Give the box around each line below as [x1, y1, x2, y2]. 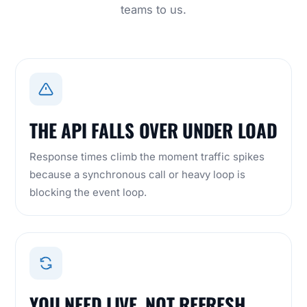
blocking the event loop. [29, 186, 147, 199]
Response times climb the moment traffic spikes [29, 150, 265, 164]
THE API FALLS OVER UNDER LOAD [29, 116, 278, 145]
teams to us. [121, 3, 186, 17]
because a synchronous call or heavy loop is [29, 168, 246, 182]
